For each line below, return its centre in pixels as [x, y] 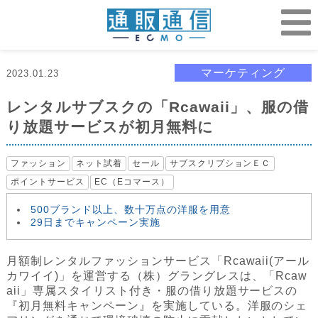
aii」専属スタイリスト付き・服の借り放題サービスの [152, 291]
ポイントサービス [48, 182]
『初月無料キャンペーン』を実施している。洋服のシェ [157, 306]
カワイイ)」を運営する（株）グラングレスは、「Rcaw [157, 276]
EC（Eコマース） [132, 182]
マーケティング [243, 73]
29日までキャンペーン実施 [95, 223]
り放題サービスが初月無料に [110, 127]
